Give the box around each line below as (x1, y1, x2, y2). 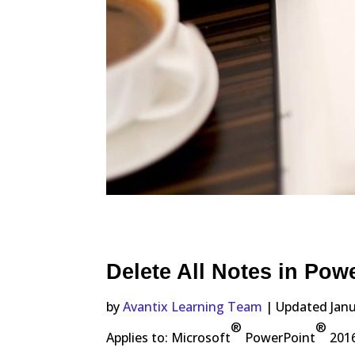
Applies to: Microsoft (106, 328, 231, 346)
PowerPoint (242, 328, 316, 346)
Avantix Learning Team (123, 297, 263, 315)
